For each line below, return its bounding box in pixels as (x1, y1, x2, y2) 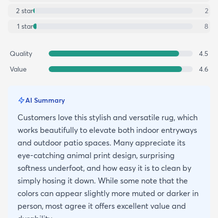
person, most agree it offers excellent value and (18, 200, 186, 211)
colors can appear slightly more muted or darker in (18, 188, 199, 198)
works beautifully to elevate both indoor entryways (18, 125, 197, 135)
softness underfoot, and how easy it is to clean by (18, 163, 191, 173)
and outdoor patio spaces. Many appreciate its (18, 137, 185, 147)
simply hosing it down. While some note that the (18, 175, 188, 185)
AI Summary (25, 95, 65, 105)
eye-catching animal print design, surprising (18, 150, 175, 160)
